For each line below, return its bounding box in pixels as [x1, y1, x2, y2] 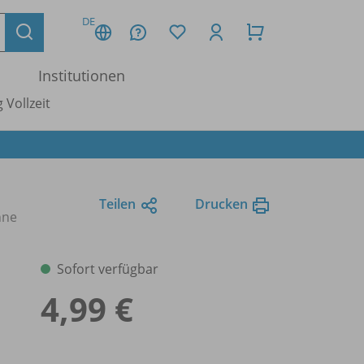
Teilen [99, 194, 136, 213]
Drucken [195, 194, 248, 213]
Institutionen [38, 66, 125, 85]
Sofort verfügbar [57, 259, 158, 278]
